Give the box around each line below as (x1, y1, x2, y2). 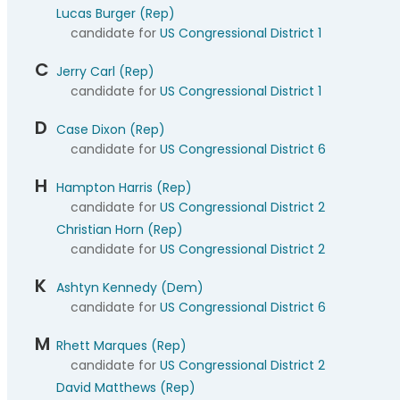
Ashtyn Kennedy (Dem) (56, 279, 204, 296)
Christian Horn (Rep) (56, 221, 183, 238)
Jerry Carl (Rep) (56, 62, 154, 80)
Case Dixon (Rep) (56, 121, 165, 138)
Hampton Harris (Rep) (56, 179, 192, 196)
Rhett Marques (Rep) (56, 337, 187, 354)
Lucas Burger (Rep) (56, 4, 175, 22)
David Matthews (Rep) (56, 379, 196, 396)
